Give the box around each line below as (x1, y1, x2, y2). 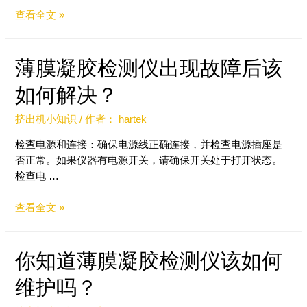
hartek (119, 114, 147, 125)
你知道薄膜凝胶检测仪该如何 (15, 249, 283, 272)
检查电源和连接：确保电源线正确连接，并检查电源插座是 (15, 138, 283, 150)
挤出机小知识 (15, 114, 77, 125)
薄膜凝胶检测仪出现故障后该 (15, 57, 283, 80)
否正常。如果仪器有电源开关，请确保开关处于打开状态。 (15, 154, 283, 166)
